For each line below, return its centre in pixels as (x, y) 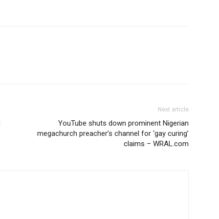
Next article (173, 110)
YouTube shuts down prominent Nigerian (123, 123)
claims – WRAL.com (156, 144)
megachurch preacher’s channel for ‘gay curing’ (113, 134)
